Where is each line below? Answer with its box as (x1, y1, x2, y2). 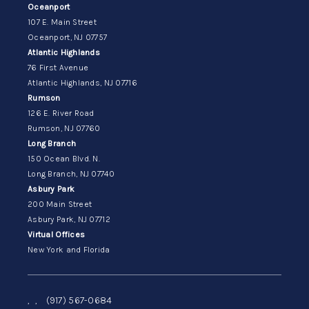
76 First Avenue (27, 62, 89, 72)
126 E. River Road (27, 108, 94, 118)
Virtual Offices (27, 229, 86, 239)
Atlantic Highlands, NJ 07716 (27, 77, 137, 88)
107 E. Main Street (27, 17, 97, 27)
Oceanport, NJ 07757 (27, 32, 108, 42)
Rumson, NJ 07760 (27, 123, 101, 133)
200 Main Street (27, 199, 92, 209)
